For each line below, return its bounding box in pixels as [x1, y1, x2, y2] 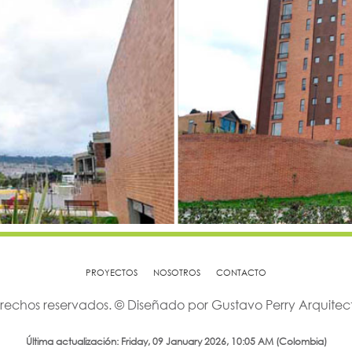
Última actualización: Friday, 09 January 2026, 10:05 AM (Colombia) [25, 335, 327, 349]
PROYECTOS [86, 266, 137, 280]
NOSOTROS [153, 266, 200, 280]
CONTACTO [216, 266, 266, 280]
